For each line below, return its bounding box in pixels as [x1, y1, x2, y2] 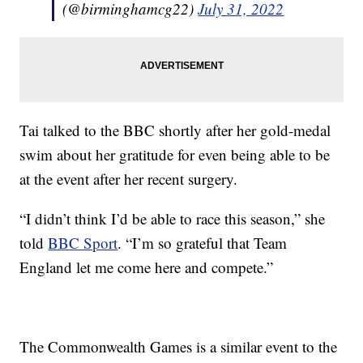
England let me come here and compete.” [19, 257, 274, 278]
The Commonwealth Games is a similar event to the [19, 336, 338, 357]
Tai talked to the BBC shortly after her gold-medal [19, 120, 331, 141]
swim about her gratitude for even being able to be [19, 144, 331, 165]
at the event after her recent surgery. [19, 169, 238, 190]
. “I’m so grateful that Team [117, 233, 288, 254]
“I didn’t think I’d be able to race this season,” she [19, 208, 326, 229]
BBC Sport [48, 233, 118, 254]
